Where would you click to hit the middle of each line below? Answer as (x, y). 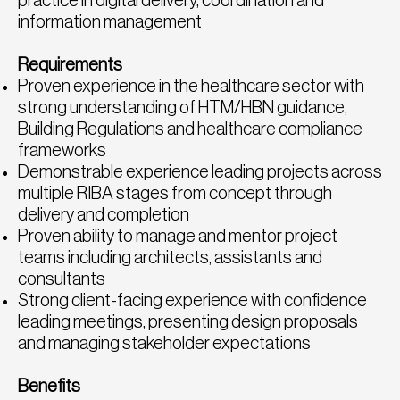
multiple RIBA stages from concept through (175, 193)
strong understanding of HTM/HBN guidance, (183, 108)
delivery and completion (104, 215)
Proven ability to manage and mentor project (178, 236)
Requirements (70, 65)
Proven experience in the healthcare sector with (191, 86)
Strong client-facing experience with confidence (192, 300)
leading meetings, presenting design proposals (188, 322)
